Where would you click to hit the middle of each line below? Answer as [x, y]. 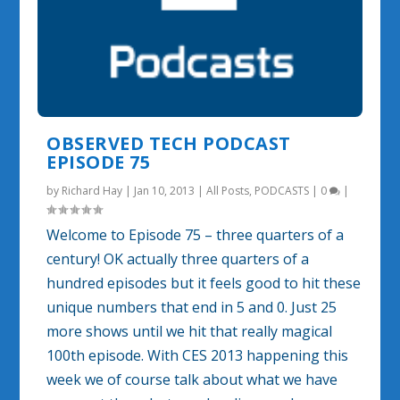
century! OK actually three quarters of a [178, 259]
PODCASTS [282, 191]
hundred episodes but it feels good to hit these [204, 283]
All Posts [228, 191]
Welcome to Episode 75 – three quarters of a [196, 235]
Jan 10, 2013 [165, 191]
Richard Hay [92, 191]
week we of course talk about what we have [192, 380]
